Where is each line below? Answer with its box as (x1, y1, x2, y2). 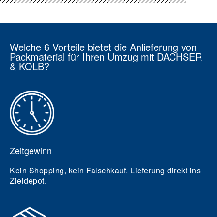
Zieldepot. (10, 175, 46, 186)
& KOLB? (10, 59, 49, 73)
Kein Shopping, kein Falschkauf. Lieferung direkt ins (10, 165, 201, 176)
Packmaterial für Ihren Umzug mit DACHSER (10, 49, 202, 63)
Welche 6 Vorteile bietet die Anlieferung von (10, 40, 197, 54)
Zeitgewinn (10, 144, 52, 156)
